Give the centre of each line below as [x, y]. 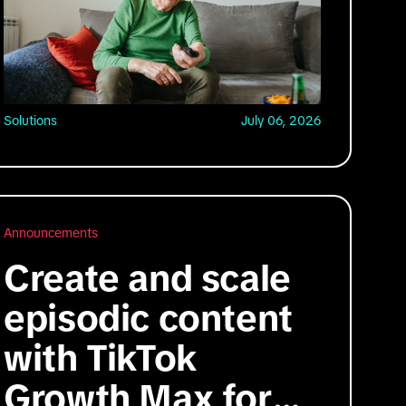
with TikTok [100, 358]
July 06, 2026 [281, 120]
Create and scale [147, 278]
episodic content [148, 318]
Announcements [51, 232]
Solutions [31, 120]
